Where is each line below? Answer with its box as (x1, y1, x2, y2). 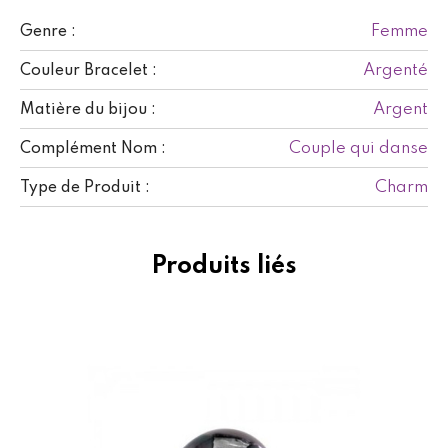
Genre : (20, 23, 76, 40)
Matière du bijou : (20, 101, 156, 118)
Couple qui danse (289, 139, 428, 157)
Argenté (363, 61, 428, 79)
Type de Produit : (20, 179, 150, 196)
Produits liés (151, 253, 297, 279)
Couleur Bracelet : (20, 62, 157, 79)
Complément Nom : (20, 140, 166, 157)
